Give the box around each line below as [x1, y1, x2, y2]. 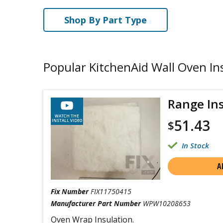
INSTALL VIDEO [52, 117, 82, 123]
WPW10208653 [143, 199, 191, 208]
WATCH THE [55, 113, 79, 118]
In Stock [182, 140, 209, 150]
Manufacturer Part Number [51, 199, 141, 208]
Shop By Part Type [64, 14, 147, 26]
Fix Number [51, 187, 89, 196]
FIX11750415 [91, 187, 131, 196]
